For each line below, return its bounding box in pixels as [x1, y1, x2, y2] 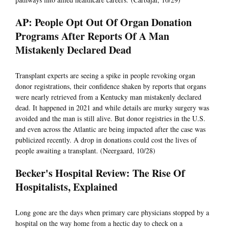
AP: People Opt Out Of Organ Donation [15, 15, 192, 30]
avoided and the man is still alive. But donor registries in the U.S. [15, 113, 205, 124]
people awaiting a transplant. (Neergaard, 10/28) [15, 146, 155, 156]
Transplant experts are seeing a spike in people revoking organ [15, 71, 195, 81]
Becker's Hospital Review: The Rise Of [15, 166, 185, 181]
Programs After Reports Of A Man [15, 29, 169, 44]
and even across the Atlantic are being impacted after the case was [15, 124, 205, 134]
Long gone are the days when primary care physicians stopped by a [15, 208, 209, 218]
